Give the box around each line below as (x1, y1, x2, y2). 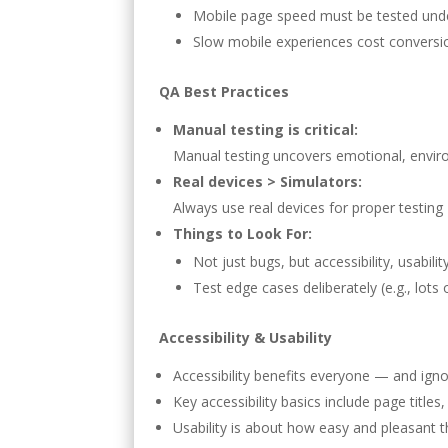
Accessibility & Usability (159, 328, 333, 348)
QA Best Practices (159, 82, 290, 102)
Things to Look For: (173, 224, 313, 244)
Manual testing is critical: (173, 120, 359, 140)
